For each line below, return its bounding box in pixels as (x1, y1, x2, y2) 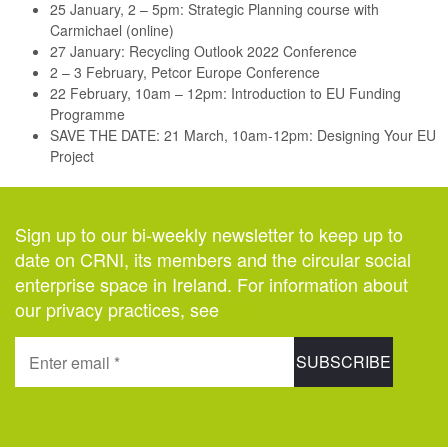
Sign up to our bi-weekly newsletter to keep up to (15, 221, 403, 247)
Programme (50, 104, 125, 124)
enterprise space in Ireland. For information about (15, 271, 408, 297)
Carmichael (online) (50, 20, 174, 40)
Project (50, 146, 94, 166)
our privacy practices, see (15, 296, 224, 322)
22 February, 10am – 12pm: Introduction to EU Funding (50, 83, 401, 103)
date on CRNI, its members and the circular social (15, 246, 411, 272)
